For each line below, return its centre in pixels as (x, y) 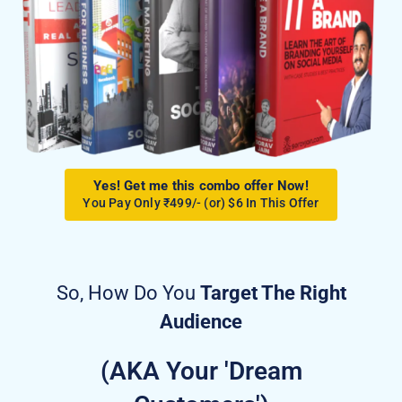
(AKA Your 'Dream (201, 371)
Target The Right (273, 293)
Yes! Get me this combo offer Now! (201, 186)
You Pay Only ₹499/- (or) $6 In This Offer (201, 203)
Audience (201, 322)
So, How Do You (128, 293)
